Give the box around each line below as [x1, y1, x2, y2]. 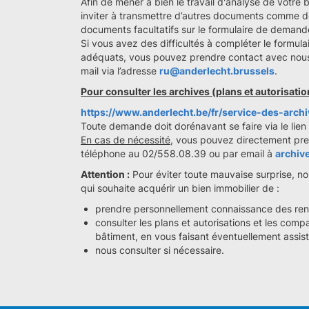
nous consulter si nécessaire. [95, 244, 224, 256]
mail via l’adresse [81, 65, 159, 77]
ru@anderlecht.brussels [159, 65, 275, 77]
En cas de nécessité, [81, 134, 173, 146]
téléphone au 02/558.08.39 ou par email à [81, 148, 275, 159]
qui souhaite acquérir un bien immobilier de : [81, 182, 279, 194]
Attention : [81, 168, 130, 180]
